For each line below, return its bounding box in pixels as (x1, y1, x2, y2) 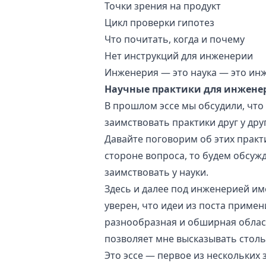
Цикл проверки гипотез (104, 16, 214, 29)
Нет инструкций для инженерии (104, 49, 253, 62)
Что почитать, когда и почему (104, 33, 245, 46)
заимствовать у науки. (104, 166, 208, 179)
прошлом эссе (113, 99, 179, 112)
